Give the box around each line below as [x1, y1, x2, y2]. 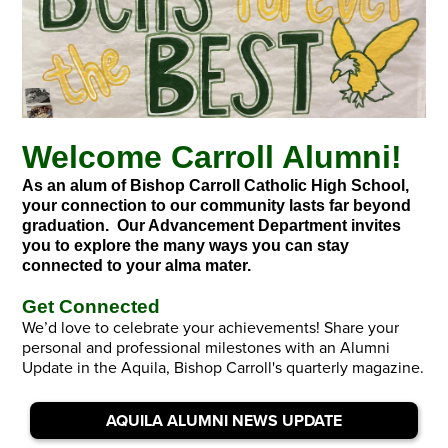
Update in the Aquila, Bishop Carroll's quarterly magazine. [22, 357, 425, 378]
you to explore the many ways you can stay [22, 236, 350, 254]
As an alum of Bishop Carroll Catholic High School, [22, 176, 410, 194]
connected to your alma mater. [22, 256, 256, 274]
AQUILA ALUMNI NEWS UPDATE [106, 411, 342, 432]
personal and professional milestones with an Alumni [22, 337, 391, 358]
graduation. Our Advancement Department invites [22, 216, 402, 234]
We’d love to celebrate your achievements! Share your [22, 317, 400, 338]
